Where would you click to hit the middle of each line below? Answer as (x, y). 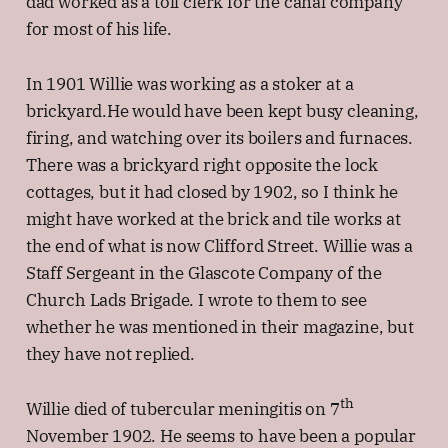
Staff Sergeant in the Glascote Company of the (204, 272)
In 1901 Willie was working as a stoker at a (189, 83)
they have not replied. (110, 353)
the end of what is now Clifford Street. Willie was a (219, 245)
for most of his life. (99, 28)
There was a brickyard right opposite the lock (202, 164)
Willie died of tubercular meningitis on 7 (182, 408)
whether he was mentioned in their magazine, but (219, 326)
